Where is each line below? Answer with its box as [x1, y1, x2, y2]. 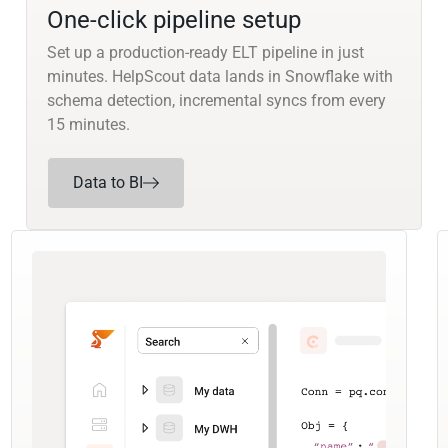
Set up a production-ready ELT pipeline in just [46, 43, 364, 63]
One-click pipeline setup [46, 6, 301, 35]
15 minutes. [46, 115, 130, 135]
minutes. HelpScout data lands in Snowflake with [46, 67, 393, 87]
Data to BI [72, 173, 143, 193]
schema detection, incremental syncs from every [46, 91, 386, 111]
